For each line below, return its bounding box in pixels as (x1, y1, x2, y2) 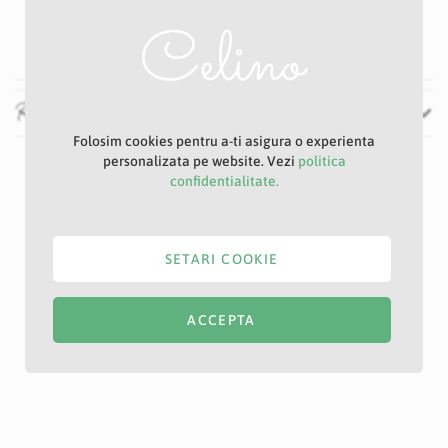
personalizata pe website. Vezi (102, 153, 298, 170)
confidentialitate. (169, 173, 279, 190)
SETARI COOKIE (164, 251, 279, 268)
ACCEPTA (187, 312, 256, 329)
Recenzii (16, 97, 83, 130)
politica (297, 153, 346, 170)
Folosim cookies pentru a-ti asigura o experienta (73, 133, 375, 150)
